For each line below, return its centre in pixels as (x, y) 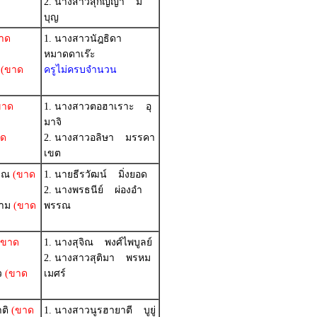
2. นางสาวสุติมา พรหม (97, 258)
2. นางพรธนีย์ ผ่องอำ (93, 190)
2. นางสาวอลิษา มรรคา (99, 138)
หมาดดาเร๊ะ (70, 54)
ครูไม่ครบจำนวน (80, 70)
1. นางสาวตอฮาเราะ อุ (98, 106)
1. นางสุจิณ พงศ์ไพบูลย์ (98, 242)
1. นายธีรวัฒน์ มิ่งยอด (96, 174)
